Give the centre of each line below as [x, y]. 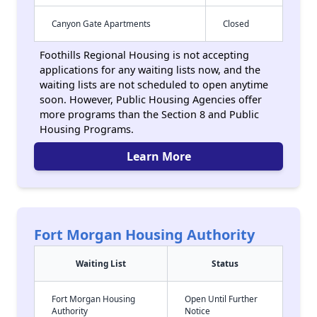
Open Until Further [221, 299]
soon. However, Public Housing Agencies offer [151, 99]
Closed [236, 23]
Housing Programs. [87, 129]
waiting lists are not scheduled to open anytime [154, 85]
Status [225, 263]
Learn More [158, 156]
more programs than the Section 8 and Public [149, 114]
